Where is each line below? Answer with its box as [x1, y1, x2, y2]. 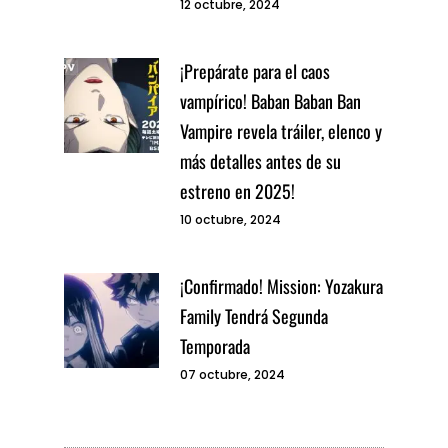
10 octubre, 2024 [180, 211, 281, 229]
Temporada [180, 333, 250, 360]
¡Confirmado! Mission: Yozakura [180, 273, 383, 300]
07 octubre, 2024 [180, 366, 285, 384]
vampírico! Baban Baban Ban [180, 88, 361, 115]
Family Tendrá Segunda [180, 303, 328, 330]
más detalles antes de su [180, 148, 341, 175]
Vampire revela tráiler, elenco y [180, 118, 382, 145]
